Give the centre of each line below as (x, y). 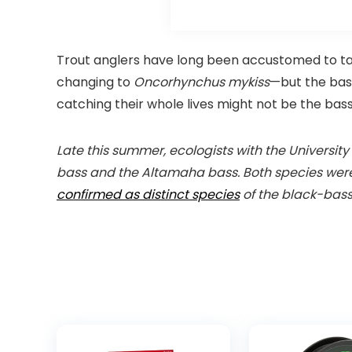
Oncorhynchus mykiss (202, 82)
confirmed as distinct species (148, 194)
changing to (95, 82)
